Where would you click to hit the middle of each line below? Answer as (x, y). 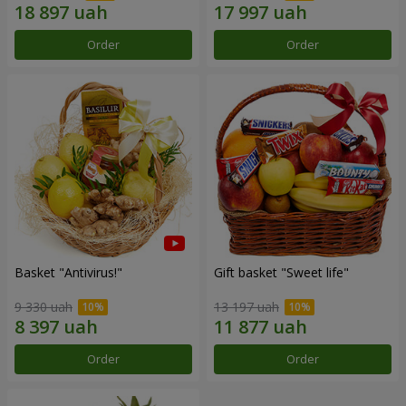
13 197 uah (246, 307)
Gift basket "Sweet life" (281, 272)
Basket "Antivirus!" (68, 272)
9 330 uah (43, 307)
